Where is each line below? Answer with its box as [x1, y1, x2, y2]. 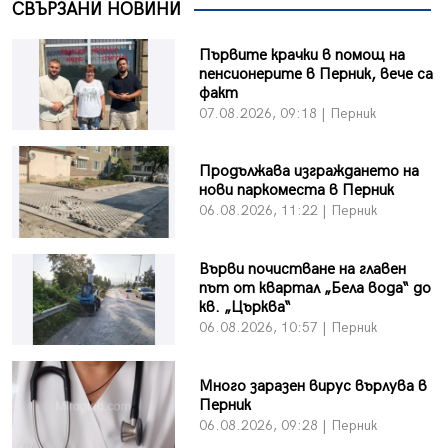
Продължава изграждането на [198, 162, 419, 182]
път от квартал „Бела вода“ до [198, 279, 431, 299]
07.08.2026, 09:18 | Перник [198, 104, 376, 122]
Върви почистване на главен [198, 260, 406, 280]
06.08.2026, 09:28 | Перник [198, 416, 377, 434]
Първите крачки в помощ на [198, 45, 405, 65]
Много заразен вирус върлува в [198, 376, 427, 396]
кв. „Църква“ [198, 298, 291, 318]
